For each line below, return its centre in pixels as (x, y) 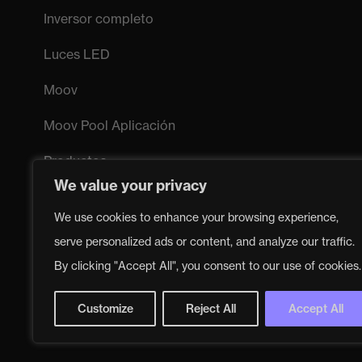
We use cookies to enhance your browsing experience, (196, 217)
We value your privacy (130, 185)
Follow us (69, 315)
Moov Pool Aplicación (109, 126)
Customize (105, 309)
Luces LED (76, 55)
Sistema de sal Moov (106, 197)
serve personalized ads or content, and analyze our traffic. (204, 241)
